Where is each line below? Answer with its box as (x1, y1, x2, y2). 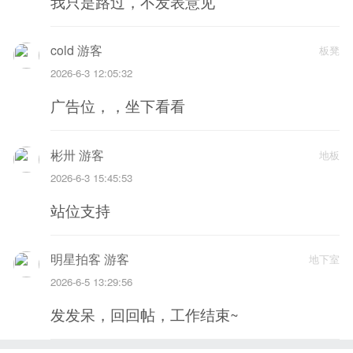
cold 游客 (50, 41, 102, 60)
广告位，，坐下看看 (50, 95, 185, 117)
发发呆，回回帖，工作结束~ (50, 304, 239, 325)
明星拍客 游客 (50, 250, 129, 269)
